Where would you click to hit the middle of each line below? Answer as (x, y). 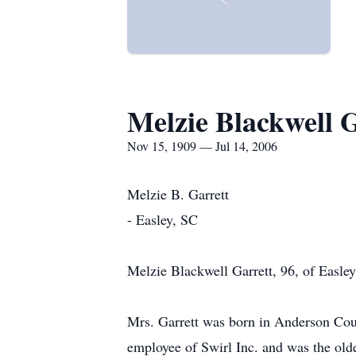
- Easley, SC (163, 219)
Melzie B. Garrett (178, 194)
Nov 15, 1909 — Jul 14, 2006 (202, 146)
